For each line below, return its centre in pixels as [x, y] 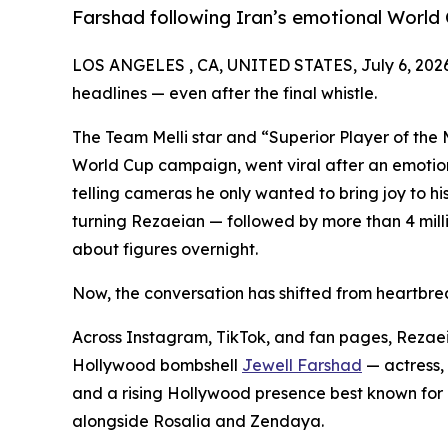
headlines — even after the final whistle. [224, 92]
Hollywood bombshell [157, 364]
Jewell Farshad [302, 364]
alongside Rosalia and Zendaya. [198, 420]
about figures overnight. [165, 248]
